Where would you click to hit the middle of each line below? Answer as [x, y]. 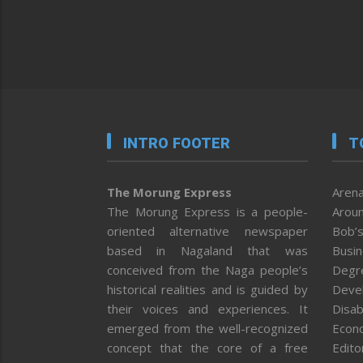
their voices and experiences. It [207, 308]
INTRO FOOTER [177, 143]
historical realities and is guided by [207, 289]
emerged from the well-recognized [207, 328]
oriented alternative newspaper [207, 231]
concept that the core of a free [207, 347]
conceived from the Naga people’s [207, 269]
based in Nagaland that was [207, 250]
